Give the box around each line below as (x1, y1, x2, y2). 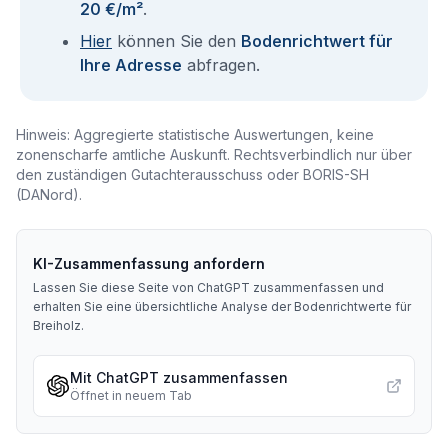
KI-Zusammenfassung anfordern (33, 255, 265, 272)
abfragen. (182, 55, 260, 75)
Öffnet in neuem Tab (70, 388, 192, 403)
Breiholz (33, 318, 81, 333)
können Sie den (112, 31, 241, 51)
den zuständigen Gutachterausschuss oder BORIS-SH (16, 166, 369, 183)
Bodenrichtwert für (241, 31, 393, 51)
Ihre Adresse (80, 55, 182, 75)
